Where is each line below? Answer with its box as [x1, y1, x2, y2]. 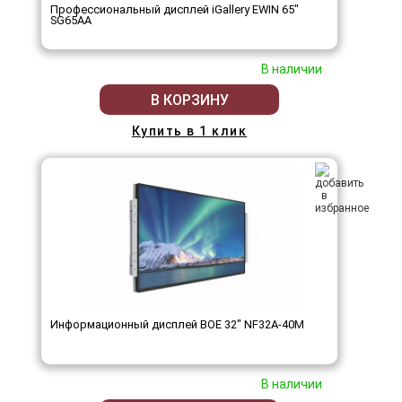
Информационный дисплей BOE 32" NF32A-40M [50, 318, 304, 332]
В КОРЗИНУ [150, 91, 229, 109]
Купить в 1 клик [131, 124, 248, 139]
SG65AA [50, 13, 92, 28]
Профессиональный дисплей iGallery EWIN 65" [50, 3, 299, 17]
